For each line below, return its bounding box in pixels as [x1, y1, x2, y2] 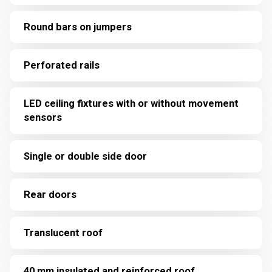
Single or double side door [23, 150, 147, 162]
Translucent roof [23, 226, 103, 239]
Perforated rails [23, 59, 100, 72]
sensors [23, 112, 62, 124]
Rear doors [23, 188, 76, 200]
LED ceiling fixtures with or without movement [23, 98, 239, 110]
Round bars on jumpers [23, 21, 132, 33]
